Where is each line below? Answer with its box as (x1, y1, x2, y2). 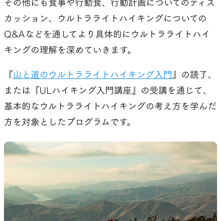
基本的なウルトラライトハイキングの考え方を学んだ (4, 101, 217, 110)
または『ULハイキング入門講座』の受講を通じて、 (4, 85, 212, 95)
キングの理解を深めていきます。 (4, 45, 136, 54)
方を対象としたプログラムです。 (4, 117, 136, 126)
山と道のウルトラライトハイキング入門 (13, 70, 172, 79)
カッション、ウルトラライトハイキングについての (4, 13, 207, 23)
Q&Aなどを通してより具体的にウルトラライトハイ (4, 29, 210, 38)
